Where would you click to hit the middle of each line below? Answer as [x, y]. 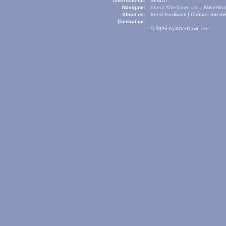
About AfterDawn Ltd [175, 7]
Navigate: [134, 7]
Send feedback [168, 14]
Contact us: [131, 21]
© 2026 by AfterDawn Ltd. [180, 29]
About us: [134, 14]
